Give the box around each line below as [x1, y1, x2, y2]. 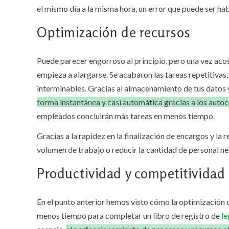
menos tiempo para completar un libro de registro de [37, 211, 221, 221]
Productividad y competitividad [37, 165, 225, 182]
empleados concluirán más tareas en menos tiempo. [37, 111, 215, 121]
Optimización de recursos [37, 24, 191, 41]
